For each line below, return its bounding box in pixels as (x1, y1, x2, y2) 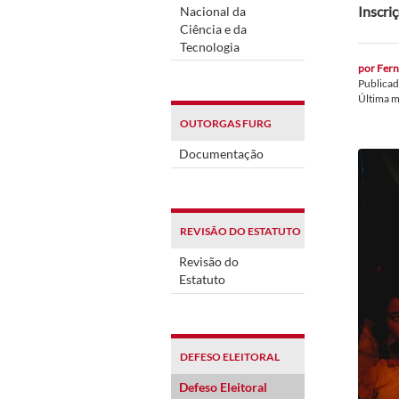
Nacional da (180, 3, 246, 19)
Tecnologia (180, 38, 240, 54)
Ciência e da (180, 20, 247, 37)
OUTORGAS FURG (180, 116, 272, 130)
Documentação (179, 145, 264, 161)
